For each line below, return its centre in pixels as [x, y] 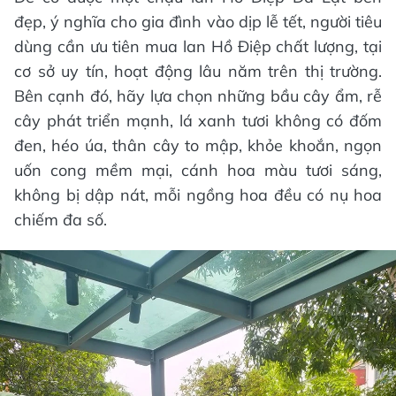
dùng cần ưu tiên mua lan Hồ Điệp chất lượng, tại [198, 46]
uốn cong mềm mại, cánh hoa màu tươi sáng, [198, 170]
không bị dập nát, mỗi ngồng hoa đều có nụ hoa [198, 194]
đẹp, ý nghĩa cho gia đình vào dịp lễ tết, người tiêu [198, 21]
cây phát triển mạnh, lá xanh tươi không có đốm [198, 120]
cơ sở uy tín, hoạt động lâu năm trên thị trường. [198, 71]
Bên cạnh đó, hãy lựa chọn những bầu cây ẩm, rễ [198, 95]
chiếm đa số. [61, 219]
